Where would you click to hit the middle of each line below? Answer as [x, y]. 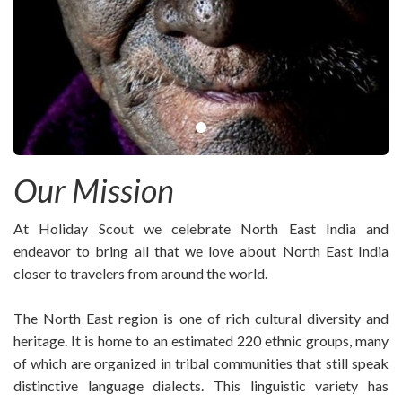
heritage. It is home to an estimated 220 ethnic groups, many [201, 341]
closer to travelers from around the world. [140, 273]
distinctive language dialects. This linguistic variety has [201, 385]
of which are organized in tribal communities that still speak [201, 363]
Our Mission [94, 190]
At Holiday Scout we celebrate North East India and [201, 228]
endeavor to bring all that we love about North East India [201, 251]
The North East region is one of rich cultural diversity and [201, 318]
